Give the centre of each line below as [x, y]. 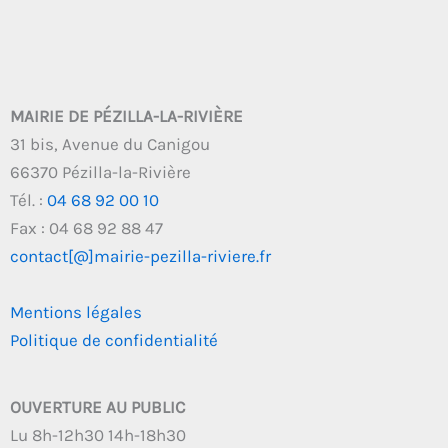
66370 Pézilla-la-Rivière [100, 171]
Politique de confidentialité [114, 339]
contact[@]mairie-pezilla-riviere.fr [140, 255]
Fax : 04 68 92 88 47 [86, 227]
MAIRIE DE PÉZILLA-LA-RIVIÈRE [126, 115]
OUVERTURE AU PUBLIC [97, 407]
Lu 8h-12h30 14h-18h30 [98, 435]
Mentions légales [76, 311]
